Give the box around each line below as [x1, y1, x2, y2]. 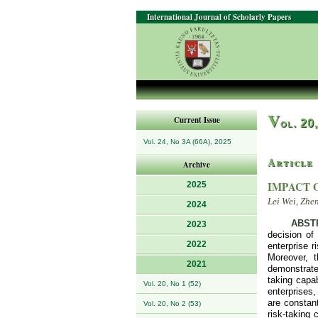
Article [268, 154, 313, 170]
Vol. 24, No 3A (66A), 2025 [143, 138, 231, 146]
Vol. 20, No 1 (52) [143, 280, 201, 287]
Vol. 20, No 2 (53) [143, 300, 201, 307]
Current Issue [173, 114, 220, 126]
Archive [183, 159, 210, 170]
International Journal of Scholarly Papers [147, 11, 291, 23]
